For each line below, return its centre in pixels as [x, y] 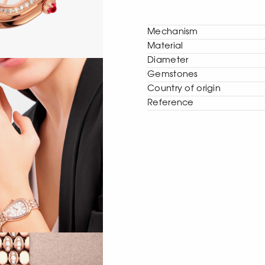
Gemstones [173, 75]
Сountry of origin [184, 89]
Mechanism [173, 32]
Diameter [168, 60]
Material [165, 46]
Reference [171, 103]
